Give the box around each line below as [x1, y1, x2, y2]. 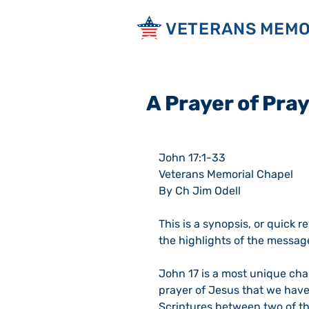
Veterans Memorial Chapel [159, 168, 293, 181]
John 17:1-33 [159, 151, 226, 164]
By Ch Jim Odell [159, 184, 241, 197]
